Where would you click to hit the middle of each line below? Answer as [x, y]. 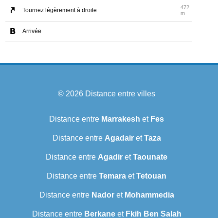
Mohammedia [149, 195]
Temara [112, 176]
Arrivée [32, 31]
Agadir [110, 157]
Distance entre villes [120, 94]
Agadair [119, 138]
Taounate [150, 157]
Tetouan [151, 176]
